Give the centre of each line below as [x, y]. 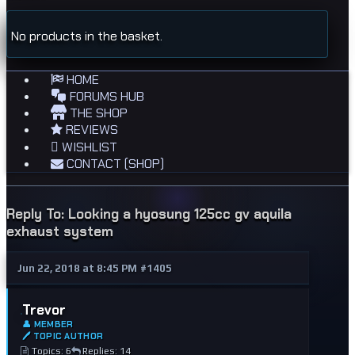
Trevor [44, 310]
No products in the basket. [87, 36]
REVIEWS [90, 130]
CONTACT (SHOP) [114, 164]
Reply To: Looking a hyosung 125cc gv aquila [149, 214]
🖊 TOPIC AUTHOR [63, 336]
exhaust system [60, 232]
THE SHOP [97, 113]
